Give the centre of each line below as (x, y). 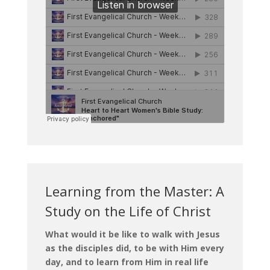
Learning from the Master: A (134, 191)
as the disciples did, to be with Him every (134, 248)
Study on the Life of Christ (128, 211)
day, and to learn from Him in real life (127, 262)
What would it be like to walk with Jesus (132, 234)
